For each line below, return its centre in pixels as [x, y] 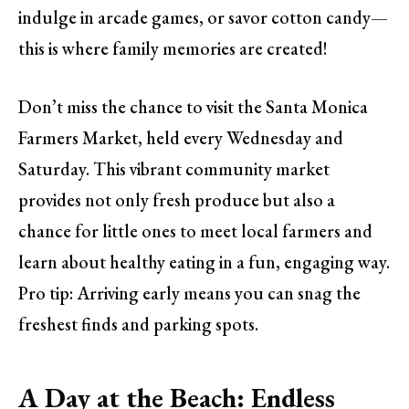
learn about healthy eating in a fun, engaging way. [204, 262]
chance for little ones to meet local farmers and [195, 231]
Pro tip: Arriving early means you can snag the [189, 294]
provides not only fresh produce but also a [177, 200]
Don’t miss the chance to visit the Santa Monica [193, 107]
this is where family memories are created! [173, 48]
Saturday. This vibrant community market [174, 169]
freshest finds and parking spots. [138, 325]
